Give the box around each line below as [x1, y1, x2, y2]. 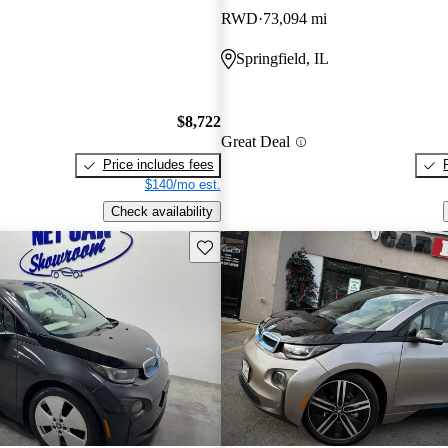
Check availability [110, 204, 213, 220]
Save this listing [195, 237, 289, 253]
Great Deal [220, 133, 290, 151]
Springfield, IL [235, 49, 329, 67]
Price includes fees [102, 157, 214, 173]
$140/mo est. [144, 177, 221, 193]
